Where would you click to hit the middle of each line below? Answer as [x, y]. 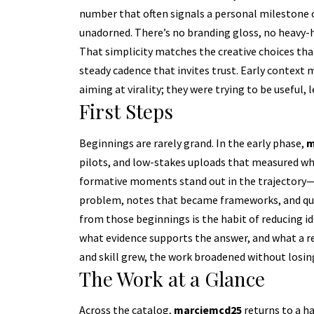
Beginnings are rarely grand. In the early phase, [192, 143]
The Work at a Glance [172, 278]
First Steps [126, 111]
